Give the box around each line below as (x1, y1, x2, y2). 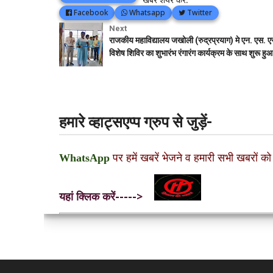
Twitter (185, 7, 212, 18)
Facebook (72, 7, 108, 18)
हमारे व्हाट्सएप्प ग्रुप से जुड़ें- (59, 113, 213, 132)
